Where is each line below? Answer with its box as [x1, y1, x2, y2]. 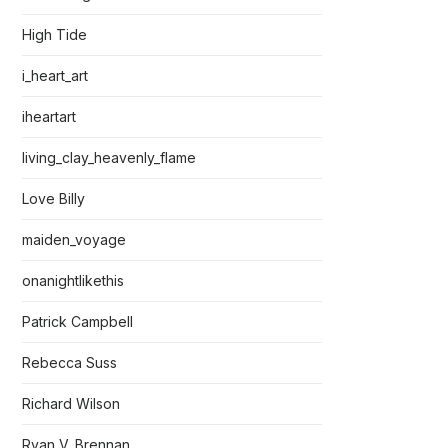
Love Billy [22, 190, 85, 207]
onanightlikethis [22, 272, 124, 289]
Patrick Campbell [22, 313, 133, 330]
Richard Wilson [22, 395, 120, 412]
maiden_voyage [22, 231, 126, 248]
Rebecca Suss [22, 354, 117, 371]
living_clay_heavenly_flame [22, 149, 196, 166]
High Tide [22, 26, 87, 43]
